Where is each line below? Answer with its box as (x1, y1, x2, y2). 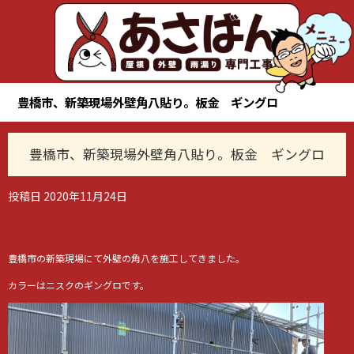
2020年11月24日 (43, 187, 127, 204)
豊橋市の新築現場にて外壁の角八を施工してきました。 (8, 250, 245, 265)
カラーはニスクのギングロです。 (8, 277, 149, 292)
